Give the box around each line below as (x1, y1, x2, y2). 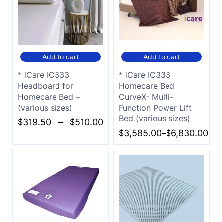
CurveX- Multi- (119, 92, 173, 102)
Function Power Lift (119, 103, 192, 113)
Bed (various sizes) (119, 113, 190, 124)
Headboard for (18, 81, 73, 91)
